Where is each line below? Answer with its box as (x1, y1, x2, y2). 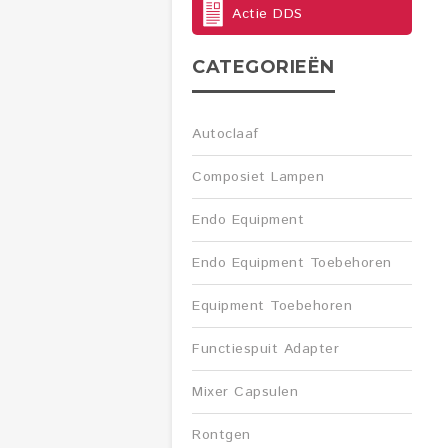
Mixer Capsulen (192, 382, 298, 402)
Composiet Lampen (192, 167, 324, 187)
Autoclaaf (192, 124, 259, 144)
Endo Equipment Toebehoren (192, 253, 392, 273)
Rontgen (192, 425, 251, 445)
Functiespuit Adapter (192, 339, 339, 359)
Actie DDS (232, 4, 303, 24)
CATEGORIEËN (192, 56, 335, 78)
